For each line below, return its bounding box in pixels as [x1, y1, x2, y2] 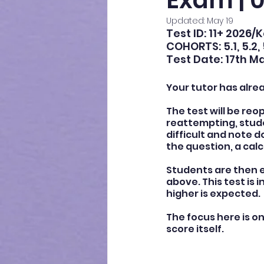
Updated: [166, 15, 207, 27]
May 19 [207, 15, 233, 27]
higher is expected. [166, 187, 260, 201]
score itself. [166, 222, 224, 236]
